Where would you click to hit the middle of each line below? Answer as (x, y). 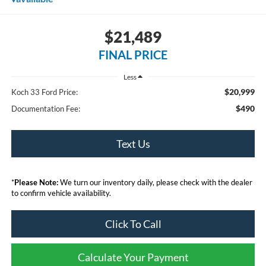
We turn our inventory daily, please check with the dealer (155, 183)
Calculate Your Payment (133, 257)
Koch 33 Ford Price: (44, 92)
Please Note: (36, 183)
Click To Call (133, 224)
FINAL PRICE (133, 54)
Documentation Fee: (45, 109)
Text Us (133, 144)
